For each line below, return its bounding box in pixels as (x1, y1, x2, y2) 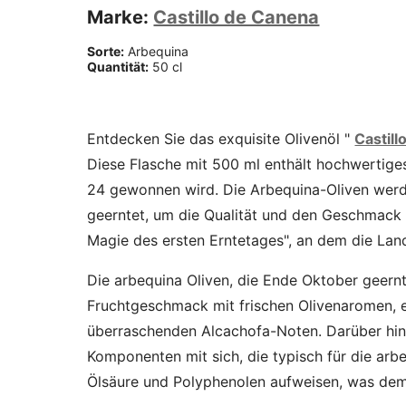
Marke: (87, 5, 154, 28)
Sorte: (87, 43, 125, 59)
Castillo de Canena (153, 5, 320, 28)
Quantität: (87, 58, 150, 74)
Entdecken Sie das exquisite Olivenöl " (87, 129, 355, 148)
